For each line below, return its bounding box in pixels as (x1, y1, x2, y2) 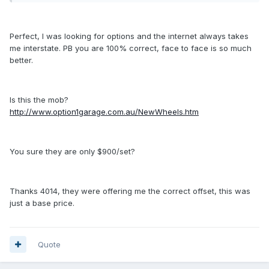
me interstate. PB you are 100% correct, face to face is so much (10, 43, 252, 53)
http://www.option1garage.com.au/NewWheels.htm (10, 106, 199, 116)
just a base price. (10, 198, 74, 208)
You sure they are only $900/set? (10, 146, 135, 156)
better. (10, 55, 33, 65)
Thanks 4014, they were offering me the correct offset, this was (10, 186, 250, 196)
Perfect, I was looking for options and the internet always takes (10, 31, 249, 41)
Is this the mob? (10, 94, 68, 104)
